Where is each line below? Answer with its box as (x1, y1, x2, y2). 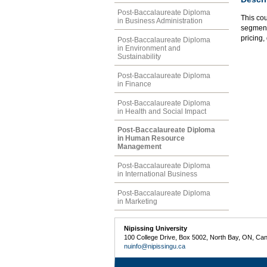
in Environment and (117, 44, 181, 53)
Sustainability (117, 52, 161, 61)
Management (117, 142, 162, 151)
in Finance (117, 79, 151, 88)
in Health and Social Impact (117, 107, 206, 116)
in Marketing (117, 197, 157, 206)
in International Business (117, 170, 197, 179)
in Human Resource (117, 134, 185, 143)
